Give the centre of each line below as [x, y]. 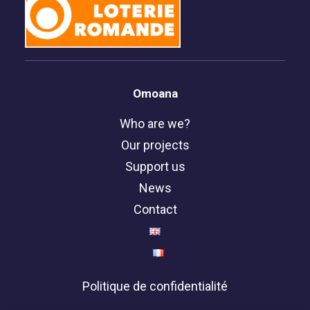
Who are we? [155, 124]
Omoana [155, 93]
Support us [155, 166]
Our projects [155, 145]
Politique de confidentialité [155, 286]
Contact [155, 209]
